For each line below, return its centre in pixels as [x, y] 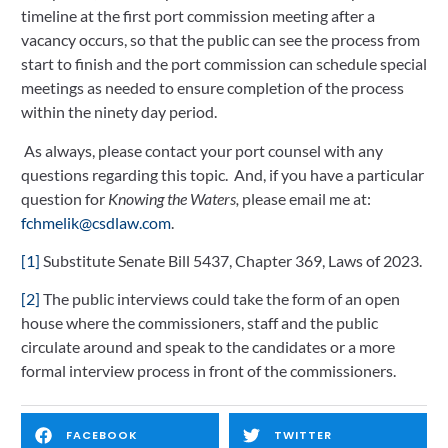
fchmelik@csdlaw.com [96, 222]
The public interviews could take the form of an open [220, 299]
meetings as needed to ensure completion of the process [212, 88]
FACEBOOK [102, 435]
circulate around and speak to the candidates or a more [208, 347]
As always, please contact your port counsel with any [202, 150]
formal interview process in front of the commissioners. [208, 371]
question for [64, 198]
